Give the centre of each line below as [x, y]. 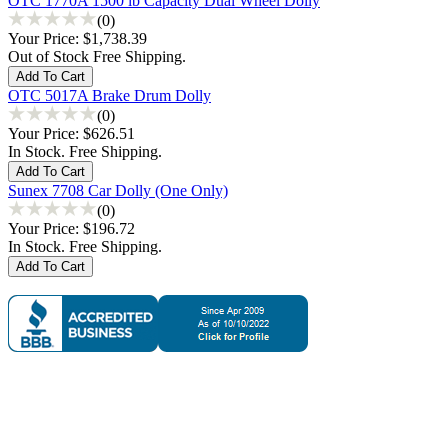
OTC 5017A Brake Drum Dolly [109, 95]
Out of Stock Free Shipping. [97, 56]
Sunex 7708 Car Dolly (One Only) [118, 190]
